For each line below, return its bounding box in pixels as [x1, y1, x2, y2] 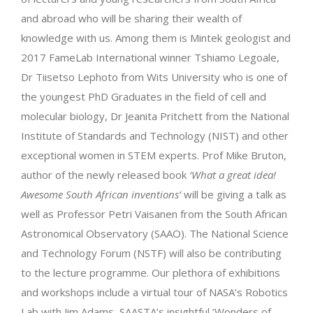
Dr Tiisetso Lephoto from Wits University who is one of [21, 70, 287, 84]
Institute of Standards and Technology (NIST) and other [21, 129, 289, 143]
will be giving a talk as [181, 187, 286, 201]
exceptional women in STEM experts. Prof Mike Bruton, [21, 148, 286, 162]
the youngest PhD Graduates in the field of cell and [21, 89, 266, 103]
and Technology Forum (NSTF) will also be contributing [21, 246, 282, 260]
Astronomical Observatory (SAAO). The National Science [21, 226, 289, 240]
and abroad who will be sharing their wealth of [21, 11, 242, 25]
